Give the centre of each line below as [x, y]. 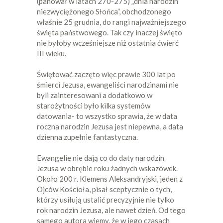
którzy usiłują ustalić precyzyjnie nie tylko [106, 199]
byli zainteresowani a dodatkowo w [95, 95]
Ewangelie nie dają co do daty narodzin [101, 158]
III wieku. [52, 53]
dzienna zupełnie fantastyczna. [87, 137]
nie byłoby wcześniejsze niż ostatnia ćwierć [108, 43]
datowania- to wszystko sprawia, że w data [107, 116]
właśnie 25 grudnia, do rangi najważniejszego [111, 22]
